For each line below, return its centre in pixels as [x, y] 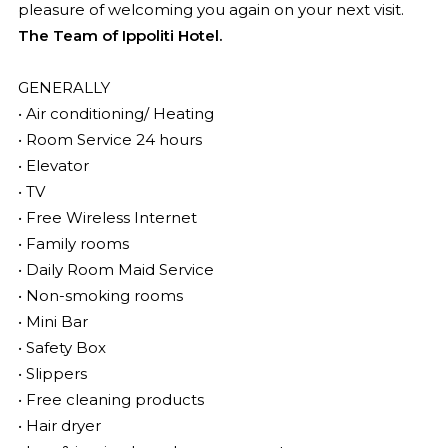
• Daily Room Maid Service [115, 269]
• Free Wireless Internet [107, 217]
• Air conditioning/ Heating [115, 113]
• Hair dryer [59, 425]
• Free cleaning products [110, 399]
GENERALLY [63, 87]
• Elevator [53, 165]
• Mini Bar [52, 321]
